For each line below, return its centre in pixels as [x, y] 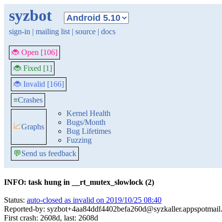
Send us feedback [49, 153]
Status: [15, 200]
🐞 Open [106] [34, 52]
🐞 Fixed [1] [33, 68]
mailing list [53, 31]
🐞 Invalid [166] [39, 84]
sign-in [20, 31]
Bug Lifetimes [89, 131]
